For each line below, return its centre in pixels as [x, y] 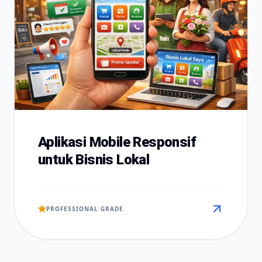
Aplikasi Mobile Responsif [117, 142]
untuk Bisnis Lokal [94, 160]
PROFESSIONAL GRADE [85, 208]
